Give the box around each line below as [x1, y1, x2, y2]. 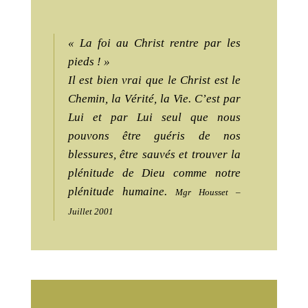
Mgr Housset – [175, 187, 241, 198]
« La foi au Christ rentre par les [67, 36, 241, 50]
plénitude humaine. [67, 185, 167, 199]
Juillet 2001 [67, 206, 113, 217]
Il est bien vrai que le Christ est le [67, 74, 241, 87]
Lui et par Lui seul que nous [67, 111, 241, 124]
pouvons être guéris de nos [67, 129, 241, 143]
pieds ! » [67, 55, 110, 69]
